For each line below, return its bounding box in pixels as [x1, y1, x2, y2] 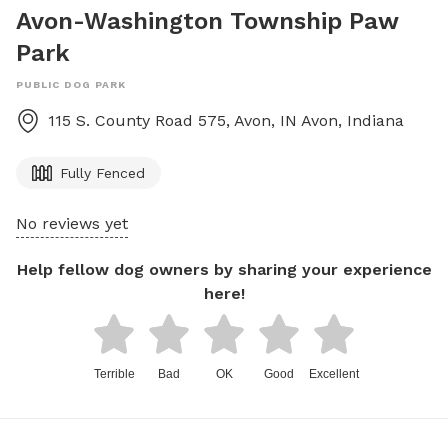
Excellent [309, 367, 359, 381]
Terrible [93, 367, 135, 381]
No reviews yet [16, 214, 128, 233]
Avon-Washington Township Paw [16, 7, 398, 35]
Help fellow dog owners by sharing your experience [16, 260, 432, 279]
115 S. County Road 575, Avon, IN [48, 111, 297, 130]
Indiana [347, 111, 404, 130]
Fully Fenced [60, 165, 145, 181]
